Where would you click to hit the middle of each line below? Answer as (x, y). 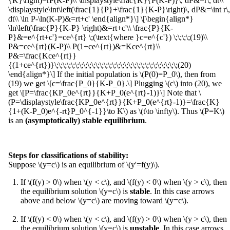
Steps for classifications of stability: (68, 155)
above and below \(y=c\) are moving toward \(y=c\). (104, 200)
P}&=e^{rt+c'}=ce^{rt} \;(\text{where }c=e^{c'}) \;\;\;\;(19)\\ (108, 37)
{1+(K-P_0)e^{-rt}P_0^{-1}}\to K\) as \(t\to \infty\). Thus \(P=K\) (116, 111)
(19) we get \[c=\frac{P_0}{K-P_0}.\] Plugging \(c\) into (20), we (115, 83)
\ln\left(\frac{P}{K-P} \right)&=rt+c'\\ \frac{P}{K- (91, 28)
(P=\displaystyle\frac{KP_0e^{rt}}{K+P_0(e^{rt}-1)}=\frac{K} (114, 102)
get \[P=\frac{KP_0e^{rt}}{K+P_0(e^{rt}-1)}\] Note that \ (104, 92)
